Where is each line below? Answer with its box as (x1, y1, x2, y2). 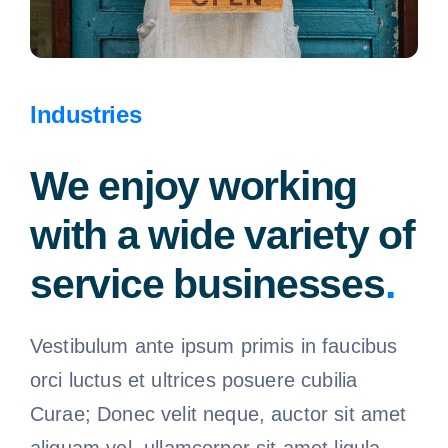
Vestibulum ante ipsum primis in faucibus (29, 334, 398, 357)
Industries (29, 100, 142, 128)
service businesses (29, 260, 385, 307)
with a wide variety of (29, 211, 415, 258)
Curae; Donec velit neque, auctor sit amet (29, 402, 407, 425)
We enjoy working (29, 162, 358, 209)
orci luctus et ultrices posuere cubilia (29, 368, 358, 391)
